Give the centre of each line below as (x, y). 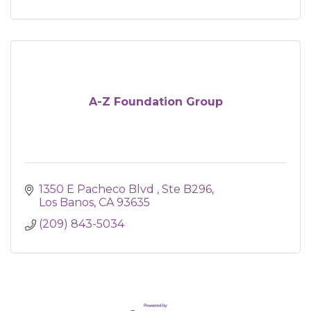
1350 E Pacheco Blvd (98, 189)
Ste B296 (187, 189)
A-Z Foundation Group (155, 102)
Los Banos (66, 202)
